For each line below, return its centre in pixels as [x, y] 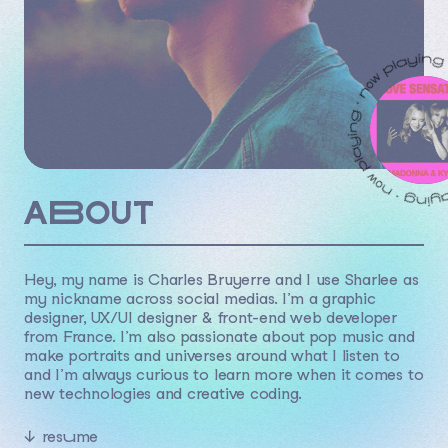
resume [70, 436]
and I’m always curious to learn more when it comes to [224, 374]
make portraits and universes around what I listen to [212, 355]
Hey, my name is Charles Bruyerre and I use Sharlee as [221, 279]
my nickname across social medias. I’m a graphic [200, 298]
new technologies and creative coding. [163, 393]
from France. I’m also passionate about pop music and [219, 336]
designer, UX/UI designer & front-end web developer [211, 317]
